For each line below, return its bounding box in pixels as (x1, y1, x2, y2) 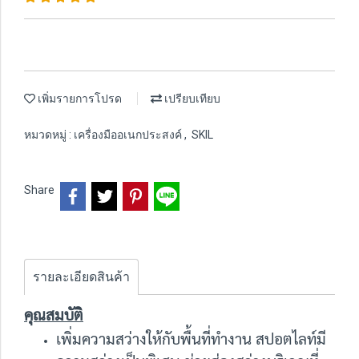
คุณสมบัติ (24, 304, 83, 324)
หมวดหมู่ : (24, 128, 74, 141)
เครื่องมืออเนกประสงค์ (74, 128, 184, 141)
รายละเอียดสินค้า (33, 268, 130, 284)
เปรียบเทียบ (162, 92, 220, 105)
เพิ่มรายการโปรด (35, 92, 122, 105)
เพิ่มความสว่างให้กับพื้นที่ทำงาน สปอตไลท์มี (56, 328, 326, 348)
